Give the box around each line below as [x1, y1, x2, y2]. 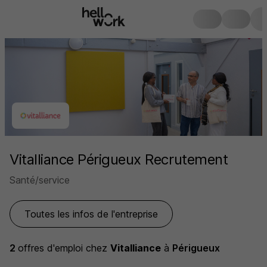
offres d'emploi [18, 242, 86, 254]
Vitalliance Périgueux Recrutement [10, 151, 228, 168]
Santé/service [10, 174, 70, 186]
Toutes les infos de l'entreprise [24, 208, 158, 220]
